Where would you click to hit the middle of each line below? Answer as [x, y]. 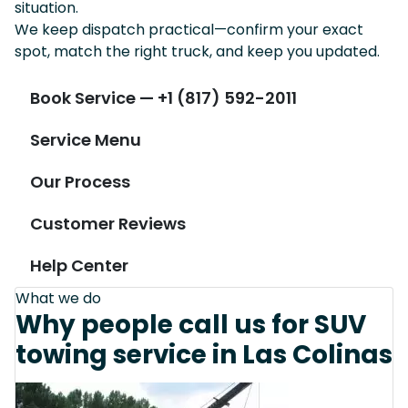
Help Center [79, 266]
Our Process [80, 182]
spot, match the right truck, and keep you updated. [197, 51]
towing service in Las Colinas [204, 354]
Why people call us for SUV [191, 324]
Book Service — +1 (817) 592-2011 [163, 98]
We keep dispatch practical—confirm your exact [189, 29]
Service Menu [86, 140]
